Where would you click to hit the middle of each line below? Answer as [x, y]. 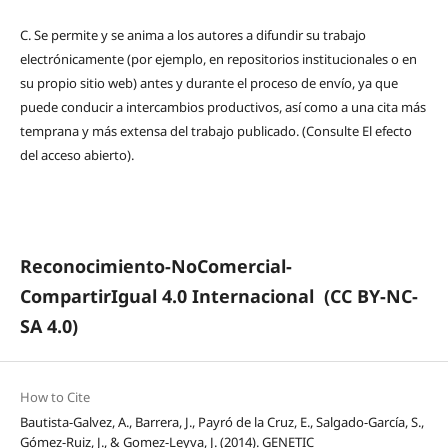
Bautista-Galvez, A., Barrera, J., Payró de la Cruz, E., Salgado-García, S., [221, 422]
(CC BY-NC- [370, 296]
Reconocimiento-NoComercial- [155, 266]
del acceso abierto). [76, 155]
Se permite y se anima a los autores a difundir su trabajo [199, 35]
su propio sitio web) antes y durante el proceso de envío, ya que [208, 83]
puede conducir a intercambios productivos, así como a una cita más [222, 107]
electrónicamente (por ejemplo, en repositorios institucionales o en [218, 59]
